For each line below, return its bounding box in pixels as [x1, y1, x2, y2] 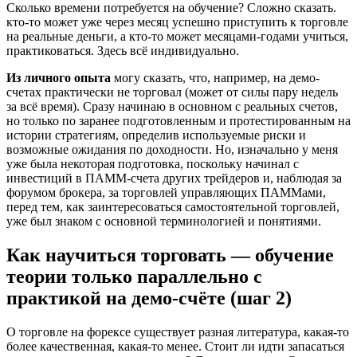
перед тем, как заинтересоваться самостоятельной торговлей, [6, 200, 339, 214]
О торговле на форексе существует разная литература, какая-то [6, 324, 349, 339]
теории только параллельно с [6, 266, 262, 288]
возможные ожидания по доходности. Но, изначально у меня [6, 143, 338, 157]
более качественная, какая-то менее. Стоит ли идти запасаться [6, 339, 344, 353]
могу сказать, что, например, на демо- [111, 71, 320, 85]
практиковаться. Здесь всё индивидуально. [6, 44, 239, 58]
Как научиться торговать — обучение [6, 245, 334, 266]
